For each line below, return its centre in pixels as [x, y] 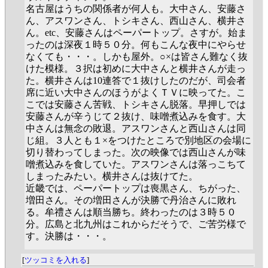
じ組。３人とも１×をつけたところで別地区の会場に [138, 140]
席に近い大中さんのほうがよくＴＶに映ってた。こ [136, 92]
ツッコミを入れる [56, 260]
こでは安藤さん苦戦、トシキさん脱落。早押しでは [136, 104]
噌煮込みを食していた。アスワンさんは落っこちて [136, 164]
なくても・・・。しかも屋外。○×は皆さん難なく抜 [137, 57]
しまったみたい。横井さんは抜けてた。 [112, 176]
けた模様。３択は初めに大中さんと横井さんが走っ [136, 68]
